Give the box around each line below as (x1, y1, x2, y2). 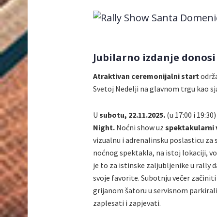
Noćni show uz (115, 122, 165, 132)
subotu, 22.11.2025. (99, 109, 165, 120)
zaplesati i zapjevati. (93, 198, 161, 208)
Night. (93, 122, 115, 132)
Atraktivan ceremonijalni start (93, 71, 199, 81)
